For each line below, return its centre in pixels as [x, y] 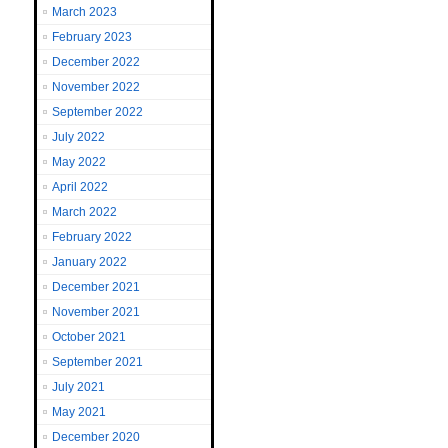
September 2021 [97, 362]
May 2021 [79, 412]
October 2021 [89, 337]
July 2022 [78, 137]
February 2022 [92, 237]
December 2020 [96, 437]
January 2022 [89, 262]
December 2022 [96, 62]
